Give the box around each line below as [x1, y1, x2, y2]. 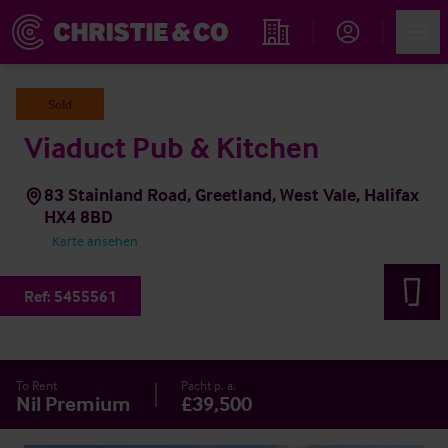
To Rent [16, 377, 57, 393]
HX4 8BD [44, 205, 114, 228]
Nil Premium [16, 390, 131, 416]
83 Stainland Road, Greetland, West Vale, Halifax [44, 183, 420, 206]
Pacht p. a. [181, 377, 236, 393]
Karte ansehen [52, 232, 138, 249]
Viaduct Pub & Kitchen [24, 129, 319, 166]
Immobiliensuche [259, 49, 373, 69]
